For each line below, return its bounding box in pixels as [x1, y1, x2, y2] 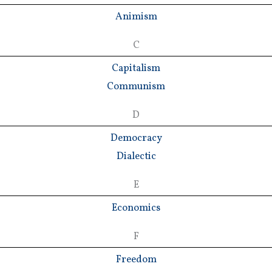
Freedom [115, 252, 157, 267]
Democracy [110, 131, 162, 145]
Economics [112, 200, 160, 215]
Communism [107, 79, 165, 93]
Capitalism [112, 61, 160, 75]
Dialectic [116, 149, 156, 163]
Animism [115, 9, 157, 24]
